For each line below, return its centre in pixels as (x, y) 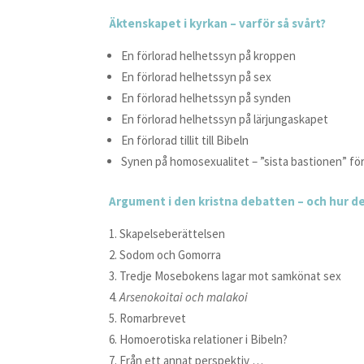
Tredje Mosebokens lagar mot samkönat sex (231, 276)
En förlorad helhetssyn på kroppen (209, 56)
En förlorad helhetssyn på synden (206, 98)
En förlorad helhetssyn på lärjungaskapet (225, 119)
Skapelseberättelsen (173, 234)
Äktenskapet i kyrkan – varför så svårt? (218, 23)
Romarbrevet (153, 318)
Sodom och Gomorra (171, 255)
